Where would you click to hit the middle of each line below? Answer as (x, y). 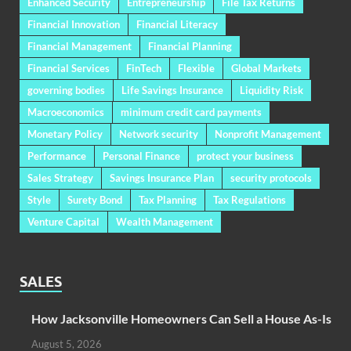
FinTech (144, 68)
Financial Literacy (177, 24)
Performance (57, 156)
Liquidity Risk (271, 90)
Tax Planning (168, 199)
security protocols (271, 177)
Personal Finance (141, 156)
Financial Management (80, 46)
